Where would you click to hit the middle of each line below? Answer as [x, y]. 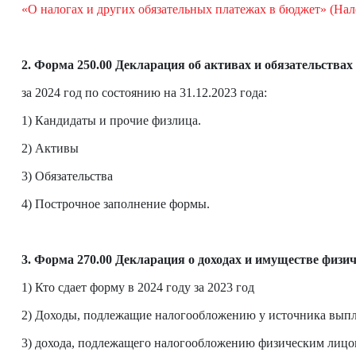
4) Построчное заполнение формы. [116, 204]
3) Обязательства [67, 176]
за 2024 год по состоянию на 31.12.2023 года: [144, 93]
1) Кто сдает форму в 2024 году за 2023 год [138, 288]
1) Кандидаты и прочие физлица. [111, 121]
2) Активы [50, 149]
